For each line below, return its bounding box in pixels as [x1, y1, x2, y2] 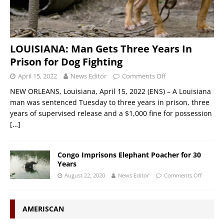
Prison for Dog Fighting [10, 54, 122, 68]
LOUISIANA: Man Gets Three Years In [10, 41, 192, 55]
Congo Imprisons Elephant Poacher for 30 [57, 149, 201, 159]
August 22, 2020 [64, 171, 105, 179]
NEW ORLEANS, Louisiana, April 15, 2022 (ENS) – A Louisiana [10, 86, 211, 96]
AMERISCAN [22, 203, 64, 213]
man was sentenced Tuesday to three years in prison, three [10, 97, 209, 107]
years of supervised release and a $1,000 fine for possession [10, 108, 212, 118]
